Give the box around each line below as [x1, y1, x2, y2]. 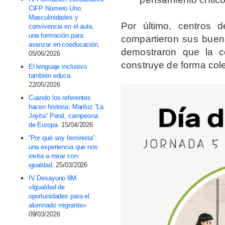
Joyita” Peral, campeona [28, 111, 98, 120]
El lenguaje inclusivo [28, 62, 87, 70]
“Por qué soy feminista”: [28, 134, 97, 142]
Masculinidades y [28, 13, 78, 21]
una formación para [28, 31, 83, 39]
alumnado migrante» [28, 201, 86, 209]
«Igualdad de [28, 183, 65, 191]
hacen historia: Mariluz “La [28, 102, 104, 110]
